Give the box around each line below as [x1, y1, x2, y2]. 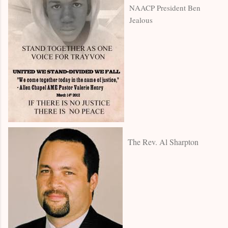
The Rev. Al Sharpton [128, 136, 198, 148]
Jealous [129, 14, 153, 25]
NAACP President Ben [129, 2, 201, 13]
